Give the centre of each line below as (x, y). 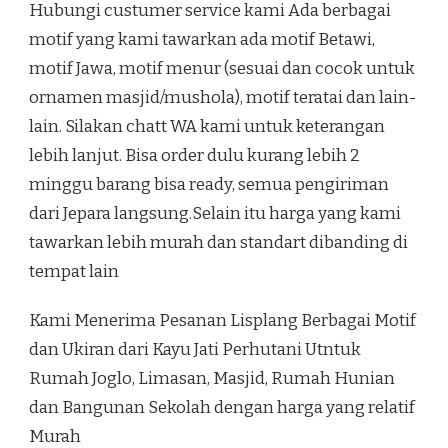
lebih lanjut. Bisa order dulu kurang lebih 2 (194, 156)
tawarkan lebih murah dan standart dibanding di (218, 243)
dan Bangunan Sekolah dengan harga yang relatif (222, 408)
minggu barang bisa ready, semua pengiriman (209, 185)
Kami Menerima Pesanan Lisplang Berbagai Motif (222, 321)
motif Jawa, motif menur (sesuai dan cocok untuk (222, 69)
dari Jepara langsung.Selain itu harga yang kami (215, 214)
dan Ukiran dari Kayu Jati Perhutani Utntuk (195, 350)
